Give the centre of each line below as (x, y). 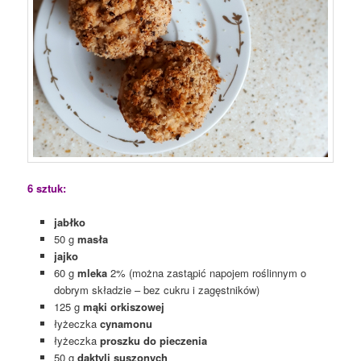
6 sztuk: (47, 189)
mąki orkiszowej (123, 307)
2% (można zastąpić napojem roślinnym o (206, 273)
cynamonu (126, 324)
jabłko (69, 222)
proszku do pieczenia (153, 341)
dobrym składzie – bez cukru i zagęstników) (156, 290)
